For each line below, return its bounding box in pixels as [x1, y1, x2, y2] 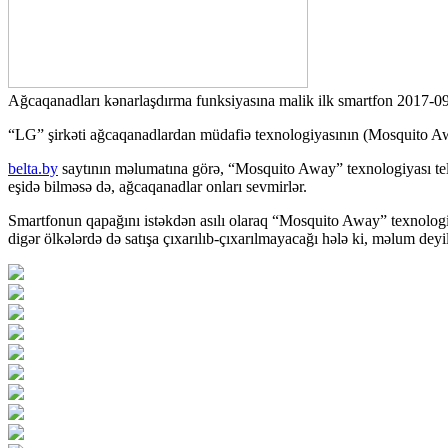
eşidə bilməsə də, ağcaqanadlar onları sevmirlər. [8, 178, 307, 195]
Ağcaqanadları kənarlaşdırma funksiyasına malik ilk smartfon [8, 92, 393, 109]
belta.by [8, 160, 58, 177]
